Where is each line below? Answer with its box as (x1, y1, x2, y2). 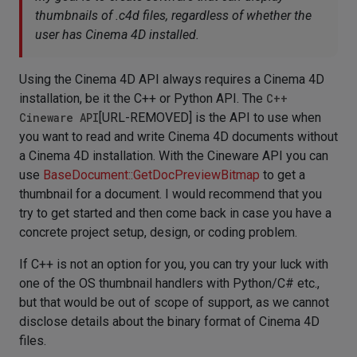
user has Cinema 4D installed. (35, 26, 199, 42)
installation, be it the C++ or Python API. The (19, 90, 266, 106)
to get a (260, 167, 305, 182)
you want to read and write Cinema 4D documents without (19, 128, 338, 144)
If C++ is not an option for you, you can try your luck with (19, 256, 328, 272)
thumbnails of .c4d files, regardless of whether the (35, 7, 312, 23)
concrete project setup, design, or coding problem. (19, 224, 297, 240)
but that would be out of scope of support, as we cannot (19, 294, 329, 310)
